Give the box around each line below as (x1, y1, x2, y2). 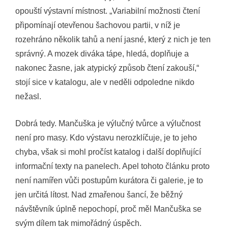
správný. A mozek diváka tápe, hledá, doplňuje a (15, 49, 189, 58)
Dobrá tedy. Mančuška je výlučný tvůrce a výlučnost (15, 119, 201, 128)
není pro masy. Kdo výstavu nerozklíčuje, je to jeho (15, 133, 197, 142)
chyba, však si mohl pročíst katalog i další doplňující (15, 148, 201, 156)
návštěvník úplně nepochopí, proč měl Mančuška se (15, 205, 202, 213)
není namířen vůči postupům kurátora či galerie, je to (15, 176, 203, 185)
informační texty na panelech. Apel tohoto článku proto (15, 162, 210, 170)
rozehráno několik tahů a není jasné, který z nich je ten (15, 35, 211, 44)
